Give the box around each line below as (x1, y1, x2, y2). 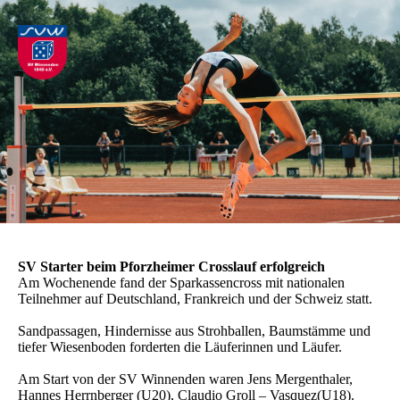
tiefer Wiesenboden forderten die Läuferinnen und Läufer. (18, 339, 342, 354)
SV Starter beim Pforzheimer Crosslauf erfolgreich (18, 259, 325, 274)
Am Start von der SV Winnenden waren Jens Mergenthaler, (18, 371, 353, 387)
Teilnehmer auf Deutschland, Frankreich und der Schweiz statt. (18, 291, 372, 306)
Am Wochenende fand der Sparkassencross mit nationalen (18, 275, 345, 290)
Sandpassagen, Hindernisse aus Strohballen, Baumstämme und (18, 323, 371, 338)
